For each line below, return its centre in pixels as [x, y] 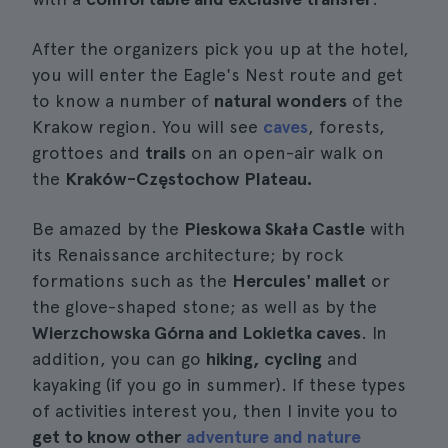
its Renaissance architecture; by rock [188, 254]
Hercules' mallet [299, 280]
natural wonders [280, 100]
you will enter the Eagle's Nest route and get [217, 74]
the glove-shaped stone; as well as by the [204, 306]
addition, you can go [119, 358]
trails [165, 152]
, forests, [346, 126]
